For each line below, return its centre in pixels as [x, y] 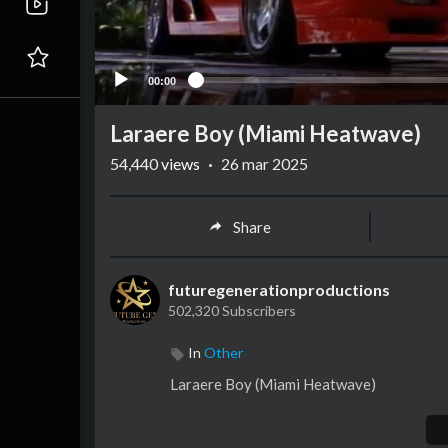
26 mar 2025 [264, 164]
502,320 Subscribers [232, 311]
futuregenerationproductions [279, 290]
